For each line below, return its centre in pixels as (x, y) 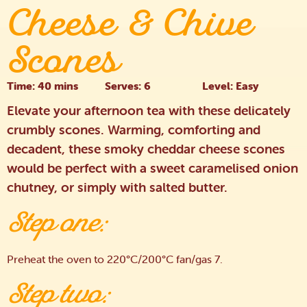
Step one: (57, 224)
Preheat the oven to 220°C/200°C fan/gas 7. (115, 259)
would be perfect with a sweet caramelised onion (152, 168)
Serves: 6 (127, 86)
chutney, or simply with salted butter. (117, 187)
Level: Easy (231, 86)
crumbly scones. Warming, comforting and (134, 129)
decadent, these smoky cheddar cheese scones (146, 148)
